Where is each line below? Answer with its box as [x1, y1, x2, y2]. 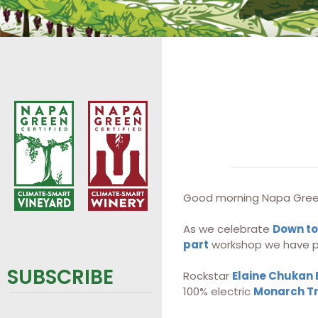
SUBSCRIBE [7, 263, 114, 291]
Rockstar [183, 268, 232, 283]
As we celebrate [183, 221, 273, 236]
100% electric [183, 284, 253, 299]
